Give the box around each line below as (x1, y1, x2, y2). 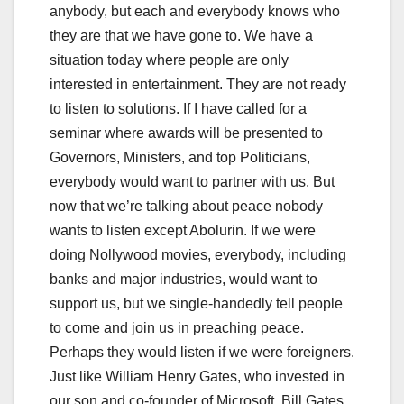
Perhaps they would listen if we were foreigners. (50, 344, 354, 360)
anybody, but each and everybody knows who (50, 3, 340, 19)
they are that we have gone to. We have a (50, 27, 313, 43)
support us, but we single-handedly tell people (50, 295, 343, 311)
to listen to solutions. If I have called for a (50, 100, 307, 116)
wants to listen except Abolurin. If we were (50, 222, 316, 238)
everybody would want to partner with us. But (50, 173, 335, 189)
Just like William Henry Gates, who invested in (50, 368, 344, 384)
